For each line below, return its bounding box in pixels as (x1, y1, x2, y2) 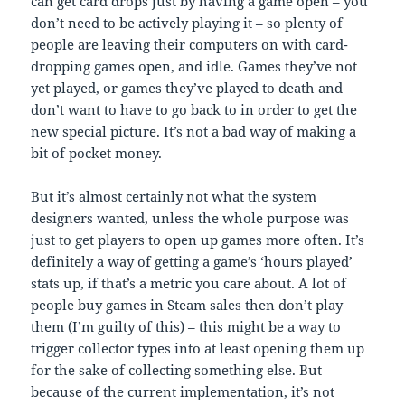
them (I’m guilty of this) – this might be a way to (31, 316, 342, 335)
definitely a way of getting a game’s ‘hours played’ (31, 251, 353, 270)
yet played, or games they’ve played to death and (31, 78, 344, 97)
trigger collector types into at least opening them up (31, 338, 365, 357)
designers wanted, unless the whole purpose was (31, 208, 350, 227)
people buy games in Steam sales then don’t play (31, 295, 344, 314)
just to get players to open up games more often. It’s (31, 230, 365, 249)
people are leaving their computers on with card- (31, 34, 349, 53)
